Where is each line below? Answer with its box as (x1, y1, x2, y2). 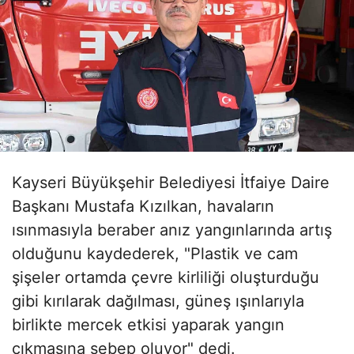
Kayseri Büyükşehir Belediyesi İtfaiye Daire (12, 173, 330, 193)
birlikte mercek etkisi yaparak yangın (12, 315, 284, 335)
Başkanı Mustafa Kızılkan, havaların (12, 197, 274, 217)
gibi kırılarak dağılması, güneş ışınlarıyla (12, 292, 304, 311)
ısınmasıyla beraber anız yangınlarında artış (12, 220, 332, 240)
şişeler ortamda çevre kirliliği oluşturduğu (12, 268, 319, 288)
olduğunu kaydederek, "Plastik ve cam (12, 244, 298, 264)
